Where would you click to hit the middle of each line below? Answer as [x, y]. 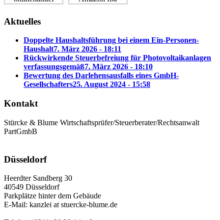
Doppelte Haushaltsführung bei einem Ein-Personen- [111, 40]
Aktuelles [22, 21]
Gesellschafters [48, 84]
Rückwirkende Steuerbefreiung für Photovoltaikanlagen [117, 58]
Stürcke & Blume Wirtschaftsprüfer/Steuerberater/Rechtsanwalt [102, 122]
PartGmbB [21, 131]
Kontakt [21, 104]
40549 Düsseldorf [32, 187]
